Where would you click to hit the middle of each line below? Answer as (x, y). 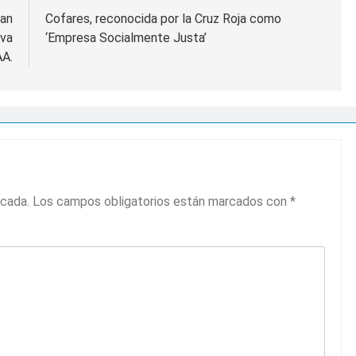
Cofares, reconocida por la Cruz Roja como (163, 18)
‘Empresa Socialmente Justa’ (128, 37)
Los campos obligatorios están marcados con (161, 201)
